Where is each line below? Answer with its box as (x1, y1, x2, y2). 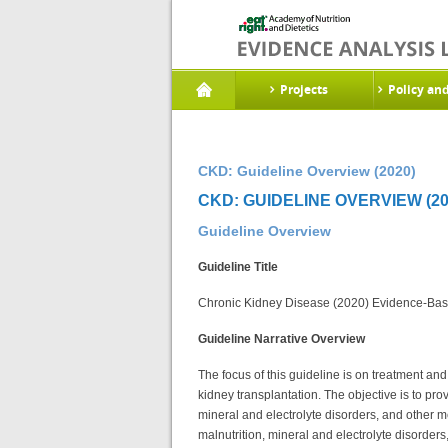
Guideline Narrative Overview (198, 331, 368, 346)
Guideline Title (198, 259, 281, 274)
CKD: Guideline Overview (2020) (198, 163, 416, 179)
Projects (280, 81, 328, 98)
